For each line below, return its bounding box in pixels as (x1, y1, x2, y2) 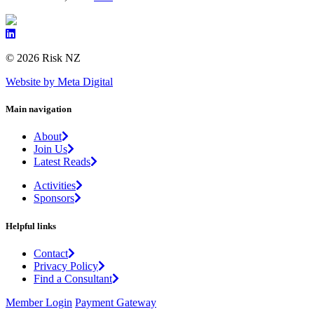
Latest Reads (34, 156, 90, 168)
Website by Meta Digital (6, 76, 113, 88)
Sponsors (34, 192, 74, 205)
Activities (34, 179, 76, 192)
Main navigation (6, 104, 71, 115)
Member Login (6, 296, 72, 308)
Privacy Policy (34, 259, 98, 272)
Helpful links (6, 220, 56, 231)
